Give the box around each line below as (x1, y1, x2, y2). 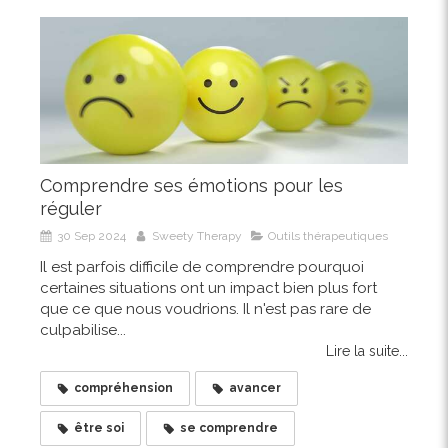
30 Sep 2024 (57, 229, 126, 244)
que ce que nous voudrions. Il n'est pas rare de (40, 300, 371, 319)
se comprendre (180, 421, 278, 436)
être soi (74, 421, 124, 436)
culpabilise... (40, 321, 126, 340)
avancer (229, 381, 281, 396)
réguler (40, 198, 102, 220)
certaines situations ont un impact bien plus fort (40, 279, 377, 298)
